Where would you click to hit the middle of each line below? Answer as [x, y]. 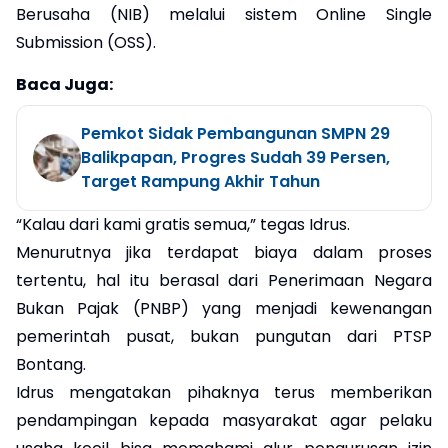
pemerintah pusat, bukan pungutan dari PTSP [224, 336]
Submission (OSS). [86, 42]
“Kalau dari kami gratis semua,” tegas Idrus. [183, 224]
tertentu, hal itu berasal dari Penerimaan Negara [224, 280]
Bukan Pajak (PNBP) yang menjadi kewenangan [224, 308]
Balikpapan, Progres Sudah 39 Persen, [235, 157]
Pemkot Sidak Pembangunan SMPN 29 [235, 133]
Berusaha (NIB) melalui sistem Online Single [224, 14]
